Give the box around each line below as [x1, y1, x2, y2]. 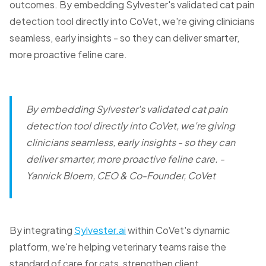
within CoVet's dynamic [126, 224, 230, 237]
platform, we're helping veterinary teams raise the [9, 240, 226, 254]
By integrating [9, 224, 74, 237]
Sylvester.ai [74, 224, 126, 237]
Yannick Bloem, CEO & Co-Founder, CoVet [26, 169, 216, 182]
